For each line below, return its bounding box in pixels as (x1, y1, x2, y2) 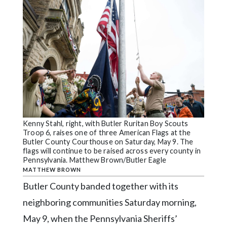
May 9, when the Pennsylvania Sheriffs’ (23, 212, 177, 224)
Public (8, 138, 27, 147)
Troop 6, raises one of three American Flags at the (23, 128, 191, 137)
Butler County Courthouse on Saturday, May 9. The (23, 137, 194, 146)
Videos (8, 2, 30, 10)
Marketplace (8, 171, 47, 179)
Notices (8, 151, 32, 160)
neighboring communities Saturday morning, (23, 196, 197, 208)
